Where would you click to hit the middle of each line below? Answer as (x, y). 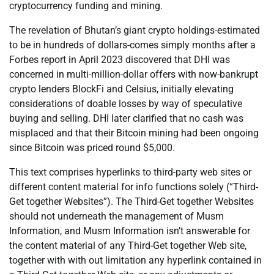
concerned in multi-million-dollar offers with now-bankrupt (134, 75)
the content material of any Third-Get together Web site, (128, 246)
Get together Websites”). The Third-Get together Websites (131, 202)
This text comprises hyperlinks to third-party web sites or (130, 172)
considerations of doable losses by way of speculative (126, 104)
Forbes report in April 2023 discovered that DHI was (120, 60)
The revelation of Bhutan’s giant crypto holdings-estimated (135, 31)
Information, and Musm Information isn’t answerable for (130, 231)
